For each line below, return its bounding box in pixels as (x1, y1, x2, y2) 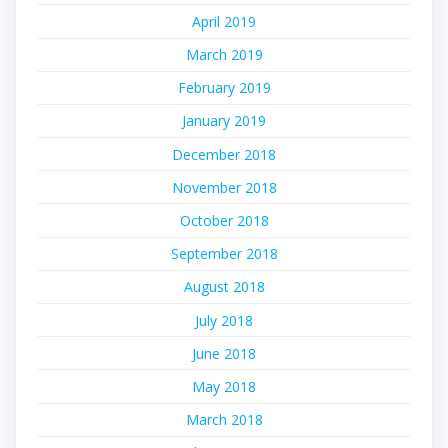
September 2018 (170, 244, 278, 264)
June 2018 (192, 343, 256, 363)
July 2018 (195, 310, 253, 330)
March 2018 (185, 410, 263, 430)
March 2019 (185, 45, 263, 65)
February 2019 (177, 78, 271, 98)
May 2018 (192, 376, 256, 396)
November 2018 (171, 177, 277, 197)
